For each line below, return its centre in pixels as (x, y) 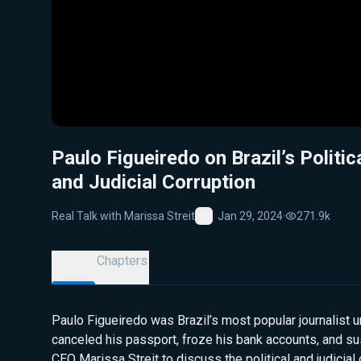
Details (73, 261)
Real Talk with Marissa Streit (123, 216)
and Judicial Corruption (154, 182)
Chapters (122, 261)
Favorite (224, 228)
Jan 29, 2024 (250, 216)
